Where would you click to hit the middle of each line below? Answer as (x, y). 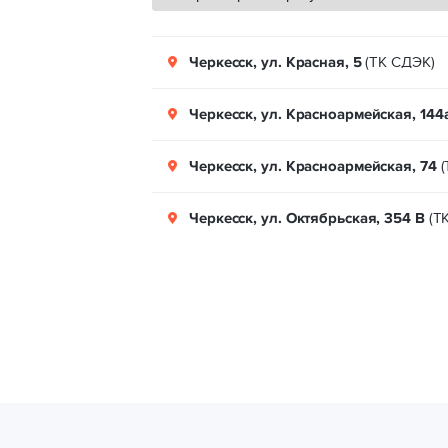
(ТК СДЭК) (398, 62)
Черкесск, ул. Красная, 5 (275, 62)
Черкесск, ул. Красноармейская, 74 (313, 166)
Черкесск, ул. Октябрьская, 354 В (307, 218)
